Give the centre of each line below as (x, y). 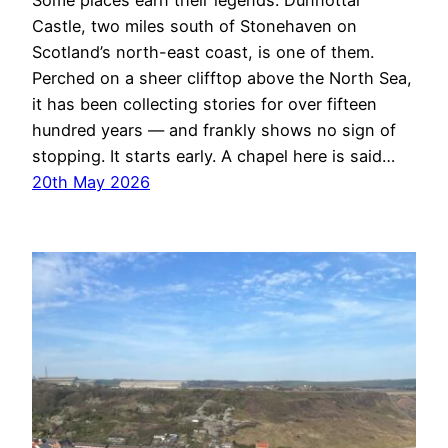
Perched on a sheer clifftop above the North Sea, (222, 78)
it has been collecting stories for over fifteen (204, 104)
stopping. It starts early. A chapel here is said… (213, 156)
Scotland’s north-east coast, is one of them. (203, 52)
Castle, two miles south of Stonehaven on (194, 26)
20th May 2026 (91, 182)
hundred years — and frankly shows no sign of (214, 130)
